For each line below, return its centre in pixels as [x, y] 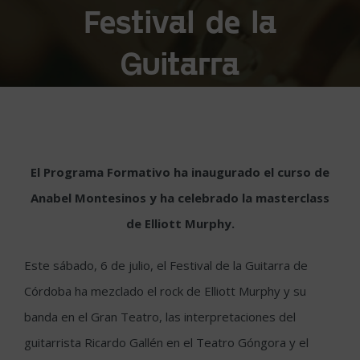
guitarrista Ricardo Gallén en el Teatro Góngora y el [166, 343]
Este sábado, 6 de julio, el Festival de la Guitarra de [166, 266]
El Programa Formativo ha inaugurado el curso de [180, 172]
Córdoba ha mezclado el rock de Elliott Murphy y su [165, 291]
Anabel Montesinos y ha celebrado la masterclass [180, 198]
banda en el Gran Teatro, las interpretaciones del [160, 317]
